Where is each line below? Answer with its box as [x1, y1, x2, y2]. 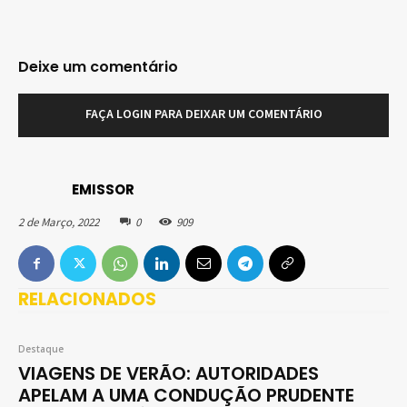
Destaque [18, 342, 64, 356]
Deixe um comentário [18, 55, 178, 77]
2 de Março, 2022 [18, 213, 99, 230]
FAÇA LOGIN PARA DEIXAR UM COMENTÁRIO [84, 104, 323, 124]
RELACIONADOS [18, 287, 156, 313]
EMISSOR [72, 180, 134, 200]
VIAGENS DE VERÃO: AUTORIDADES [18, 361, 319, 387]
